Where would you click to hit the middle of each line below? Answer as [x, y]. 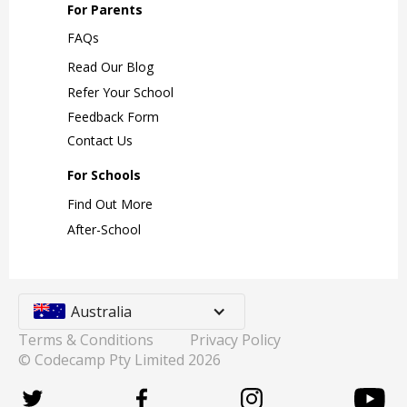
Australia [101, 311]
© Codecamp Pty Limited [103, 359]
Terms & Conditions [86, 339]
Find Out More [110, 203]
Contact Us [100, 140]
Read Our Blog [110, 66]
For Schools [104, 174]
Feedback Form [113, 116]
